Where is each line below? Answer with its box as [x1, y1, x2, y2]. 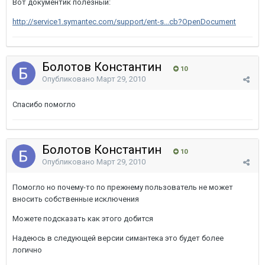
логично [12, 245, 42, 254]
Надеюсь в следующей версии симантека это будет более [12, 234, 224, 243]
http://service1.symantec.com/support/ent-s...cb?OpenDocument [12, 17, 236, 26]
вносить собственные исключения [12, 195, 139, 203]
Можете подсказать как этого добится [12, 214, 153, 223]
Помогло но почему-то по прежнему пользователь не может [12, 183, 233, 192]
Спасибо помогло [12, 100, 76, 109]
